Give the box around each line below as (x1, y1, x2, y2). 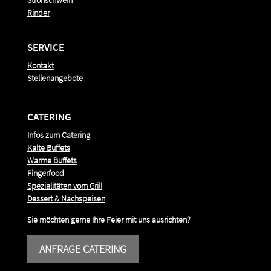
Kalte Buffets (27, 142, 70, 153)
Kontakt (27, 59, 54, 71)
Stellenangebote (27, 72, 83, 83)
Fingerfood (27, 167, 64, 178)
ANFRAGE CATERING (39, 241, 126, 256)
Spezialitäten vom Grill (27, 180, 102, 191)
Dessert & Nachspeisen (27, 192, 105, 204)
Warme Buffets (27, 154, 77, 166)
